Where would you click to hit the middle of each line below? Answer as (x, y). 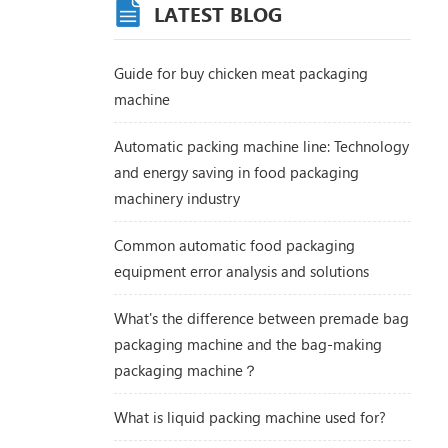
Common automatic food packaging (234, 245)
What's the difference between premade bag (261, 318)
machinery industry (176, 198)
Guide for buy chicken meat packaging (240, 73)
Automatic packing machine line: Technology (261, 146)
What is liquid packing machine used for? (249, 417)
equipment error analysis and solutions (241, 271)
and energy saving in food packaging (236, 172)
